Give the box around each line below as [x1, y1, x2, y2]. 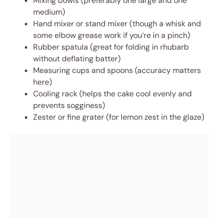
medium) [33, 7, 65, 17]
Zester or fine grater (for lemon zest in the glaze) [33, 112, 204, 122]
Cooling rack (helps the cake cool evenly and [33, 89, 192, 99]
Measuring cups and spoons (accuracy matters [33, 65, 201, 75]
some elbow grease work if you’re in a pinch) [33, 30, 190, 40]
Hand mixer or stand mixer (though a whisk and [33, 18, 201, 29]
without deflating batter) [33, 54, 121, 64]
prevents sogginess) [33, 100, 105, 110]
